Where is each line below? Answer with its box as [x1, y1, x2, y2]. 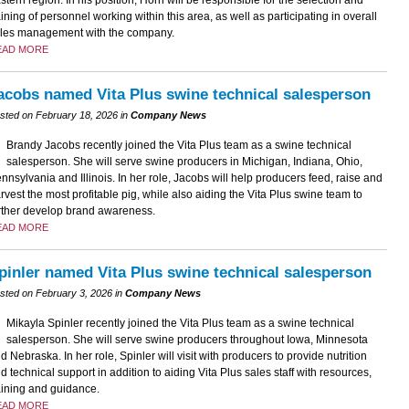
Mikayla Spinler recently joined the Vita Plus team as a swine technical [5, 317, 354, 330]
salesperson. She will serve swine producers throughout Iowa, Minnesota [5, 333, 368, 347]
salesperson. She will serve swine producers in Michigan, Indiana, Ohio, [5, 154, 362, 168]
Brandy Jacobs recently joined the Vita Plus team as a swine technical [5, 138, 351, 152]
